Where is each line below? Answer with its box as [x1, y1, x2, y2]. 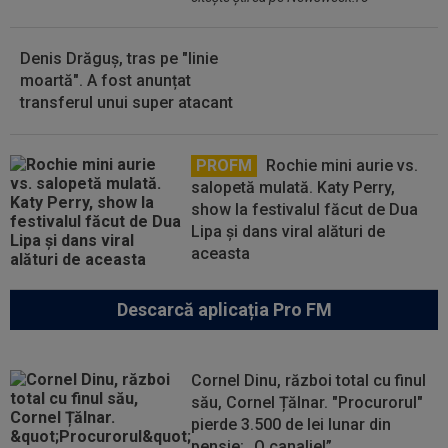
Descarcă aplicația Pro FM [116, 299, 332, 320]
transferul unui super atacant [20, 93, 233, 112]
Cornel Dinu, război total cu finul [191, 371, 427, 390]
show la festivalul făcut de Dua [191, 200, 419, 219]
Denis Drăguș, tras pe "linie [20, 49, 218, 68]
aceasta [191, 244, 251, 263]
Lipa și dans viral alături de [191, 222, 386, 241]
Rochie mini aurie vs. [262, 156, 419, 175]
